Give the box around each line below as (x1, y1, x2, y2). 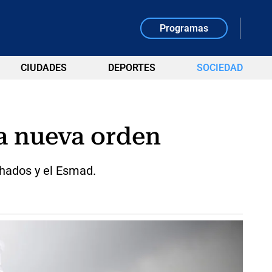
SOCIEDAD (196, 62, 243, 73)
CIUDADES (20, 62, 67, 73)
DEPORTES (107, 62, 155, 73)
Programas (160, 22, 209, 34)
